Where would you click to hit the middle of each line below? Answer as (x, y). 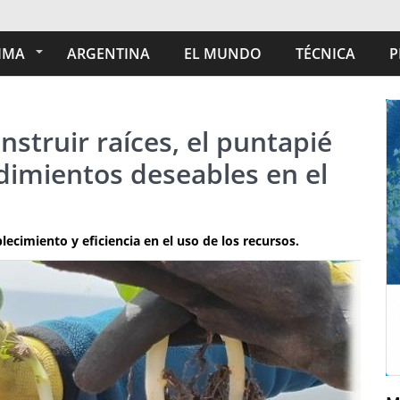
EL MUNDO (223, 54)
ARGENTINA (108, 54)
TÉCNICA (325, 54)
